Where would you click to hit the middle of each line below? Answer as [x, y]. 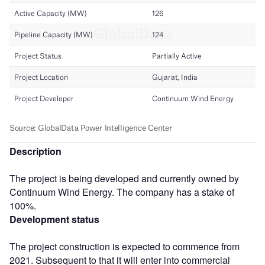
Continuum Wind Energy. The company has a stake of [122, 192]
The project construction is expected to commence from [125, 246]
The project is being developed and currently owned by [124, 178]
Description [35, 151]
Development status [54, 219]
